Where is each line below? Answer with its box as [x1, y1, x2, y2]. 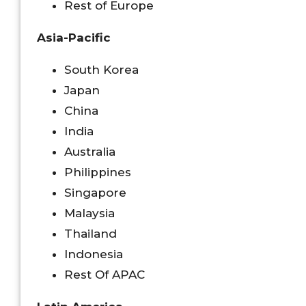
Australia [64, 144, 115, 158]
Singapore [64, 185, 126, 199]
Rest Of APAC [64, 267, 145, 281]
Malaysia [64, 206, 115, 220]
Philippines [64, 165, 131, 179]
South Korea [64, 62, 139, 76]
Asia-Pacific [37, 30, 111, 44]
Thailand [64, 226, 117, 240]
